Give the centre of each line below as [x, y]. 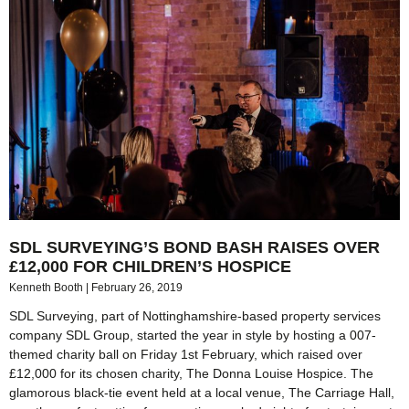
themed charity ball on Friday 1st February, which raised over [186, 354]
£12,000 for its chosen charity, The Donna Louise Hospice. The [191, 373]
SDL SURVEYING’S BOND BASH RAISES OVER [194, 247]
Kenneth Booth [47, 287]
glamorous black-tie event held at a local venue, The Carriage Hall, [202, 392]
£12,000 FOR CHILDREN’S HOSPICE [150, 266]
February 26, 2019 [137, 287]
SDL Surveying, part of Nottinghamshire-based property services [195, 315]
